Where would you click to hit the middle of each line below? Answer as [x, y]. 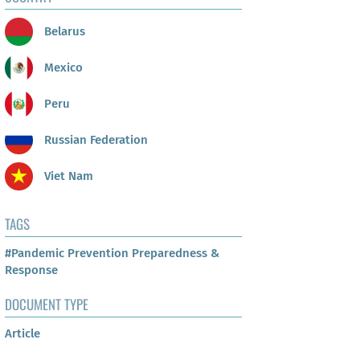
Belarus [63, 31]
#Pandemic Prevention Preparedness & [112, 254]
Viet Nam [67, 176]
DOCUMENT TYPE [47, 305]
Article [22, 334]
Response [31, 270]
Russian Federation [94, 139]
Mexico [62, 67]
